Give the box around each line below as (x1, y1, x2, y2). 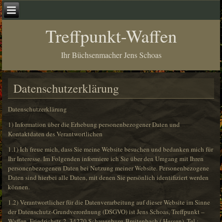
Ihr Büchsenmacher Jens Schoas (60, 49, 162, 60)
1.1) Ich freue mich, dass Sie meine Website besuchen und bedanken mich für (8, 145, 214, 154)
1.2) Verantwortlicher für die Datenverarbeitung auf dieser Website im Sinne (8, 198, 211, 207)
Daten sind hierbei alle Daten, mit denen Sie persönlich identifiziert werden (8, 173, 209, 182)
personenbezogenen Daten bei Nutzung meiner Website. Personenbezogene (8, 164, 210, 173)
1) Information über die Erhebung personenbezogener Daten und (8, 120, 180, 129)
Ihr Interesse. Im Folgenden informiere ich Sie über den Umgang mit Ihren (8, 154, 204, 164)
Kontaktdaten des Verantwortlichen (8, 129, 103, 139)
